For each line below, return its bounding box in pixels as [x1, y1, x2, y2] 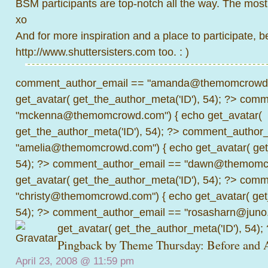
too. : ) [156, 45, 189, 58]
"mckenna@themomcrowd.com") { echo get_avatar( [16, 109, 262, 121]
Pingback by [57, 237, 120, 253]
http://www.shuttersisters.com [16, 45, 156, 58]
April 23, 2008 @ [16, 255, 93, 267]
